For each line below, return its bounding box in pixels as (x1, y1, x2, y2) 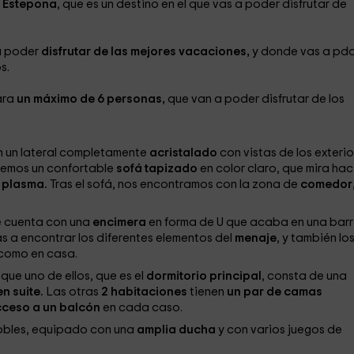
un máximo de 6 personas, (16, 93, 165, 105)
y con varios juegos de (215, 324, 342, 336)
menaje (234, 232, 277, 244)
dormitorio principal (145, 270, 262, 282)
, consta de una (261, 270, 347, 282)
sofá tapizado (115, 163, 198, 175)
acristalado (149, 147, 220, 159)
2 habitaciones (100, 286, 187, 298)
